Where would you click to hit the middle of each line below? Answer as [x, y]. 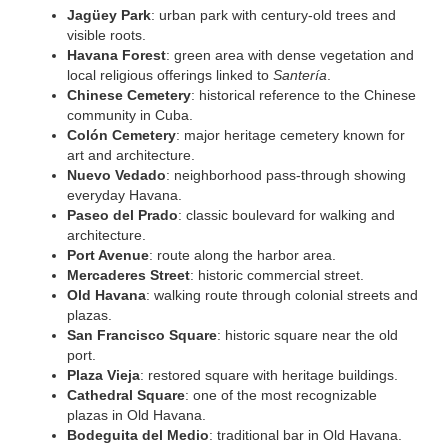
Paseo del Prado [122, 215]
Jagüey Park [109, 15]
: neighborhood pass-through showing [286, 175]
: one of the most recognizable [281, 395]
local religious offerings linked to [170, 75]
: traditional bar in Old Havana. [305, 435]
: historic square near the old [307, 335]
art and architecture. [131, 155]
